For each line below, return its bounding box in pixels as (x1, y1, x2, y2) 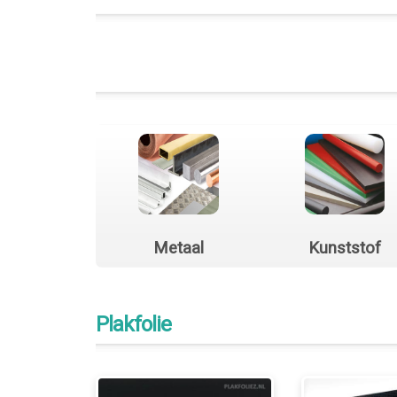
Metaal (153, 237, 205, 258)
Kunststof (307, 237, 381, 258)
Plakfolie (95, 312, 171, 337)
